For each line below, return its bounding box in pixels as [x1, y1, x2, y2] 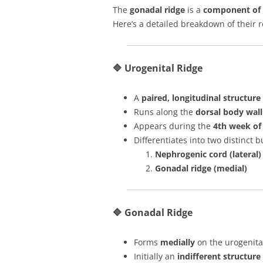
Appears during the [134, 120, 213, 131]
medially [160, 237, 195, 248]
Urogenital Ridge [124, 62, 203, 75]
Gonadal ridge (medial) [155, 163, 247, 174]
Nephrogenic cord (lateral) [155, 149, 261, 160]
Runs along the [134, 106, 195, 117]
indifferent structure [177, 251, 261, 262]
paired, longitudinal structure [141, 92, 261, 103]
